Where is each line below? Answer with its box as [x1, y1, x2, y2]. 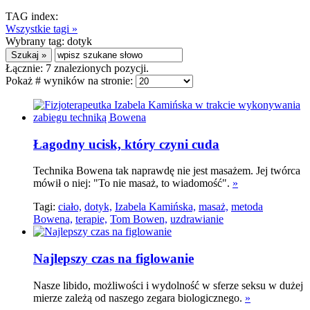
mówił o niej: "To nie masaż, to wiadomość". [33, 177, 232, 190]
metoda [231, 201, 263, 213]
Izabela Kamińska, [115, 201, 196, 213]
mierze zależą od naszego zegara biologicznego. [33, 291, 245, 304]
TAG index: [6, 10, 58, 22]
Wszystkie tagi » [6, 23, 77, 35]
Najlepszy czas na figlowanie [33, 251, 194, 266]
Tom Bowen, [110, 213, 167, 226]
